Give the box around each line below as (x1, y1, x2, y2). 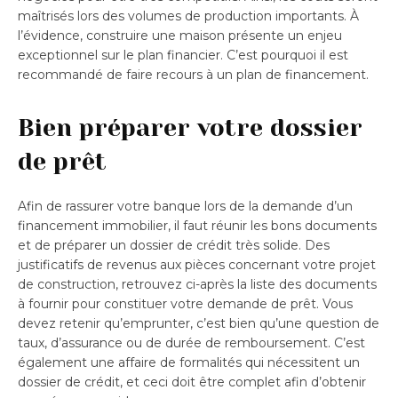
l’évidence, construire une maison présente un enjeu (18, 27, 342, 44)
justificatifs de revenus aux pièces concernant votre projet (18, 256, 376, 273)
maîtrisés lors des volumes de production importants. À (18, 7, 359, 24)
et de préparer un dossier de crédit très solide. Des (18, 236, 330, 253)
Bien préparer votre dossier (18, 113, 362, 141)
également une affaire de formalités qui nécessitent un (18, 354, 360, 370)
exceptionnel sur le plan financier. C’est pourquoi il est (18, 46, 348, 63)
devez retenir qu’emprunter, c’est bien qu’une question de (18, 314, 379, 331)
